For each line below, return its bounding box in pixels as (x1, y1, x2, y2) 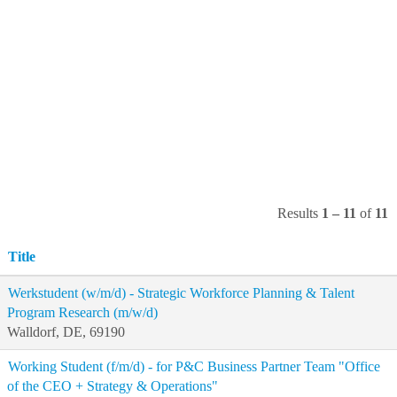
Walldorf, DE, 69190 (7, 324, 125, 339)
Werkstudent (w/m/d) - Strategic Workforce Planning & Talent (8, 285, 354, 300)
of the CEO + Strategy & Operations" (7, 378, 218, 393)
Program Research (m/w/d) (7, 305, 158, 320)
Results (277, 206, 322, 221)
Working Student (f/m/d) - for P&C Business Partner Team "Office (8, 359, 380, 374)
